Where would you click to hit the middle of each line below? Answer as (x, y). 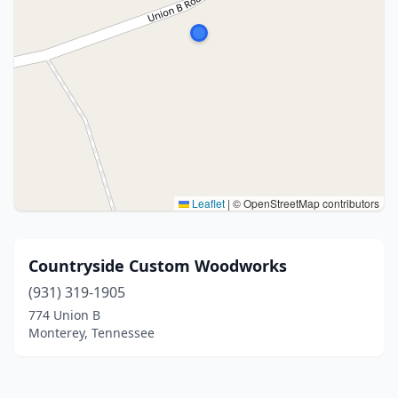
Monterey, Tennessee (92, 333)
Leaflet (207, 203)
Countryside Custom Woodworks (158, 266)
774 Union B (64, 315)
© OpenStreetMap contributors (305, 203)
